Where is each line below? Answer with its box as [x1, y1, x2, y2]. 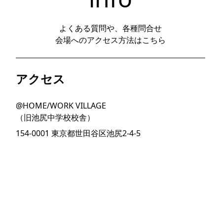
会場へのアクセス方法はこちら [55, 35, 166, 45]
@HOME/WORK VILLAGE [16, 100, 106, 111]
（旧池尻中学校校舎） [16, 112, 95, 123]
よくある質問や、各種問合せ [59, 23, 162, 34]
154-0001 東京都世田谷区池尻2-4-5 [16, 128, 141, 139]
